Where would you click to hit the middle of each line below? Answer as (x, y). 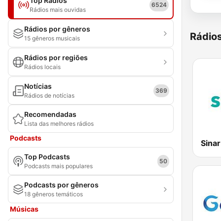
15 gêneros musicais (52, 38)
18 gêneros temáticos (54, 194)
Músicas (24, 209)
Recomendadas (50, 114)
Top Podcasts (47, 157)
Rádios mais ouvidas (58, 10)
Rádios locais (42, 67)
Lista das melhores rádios (59, 124)
